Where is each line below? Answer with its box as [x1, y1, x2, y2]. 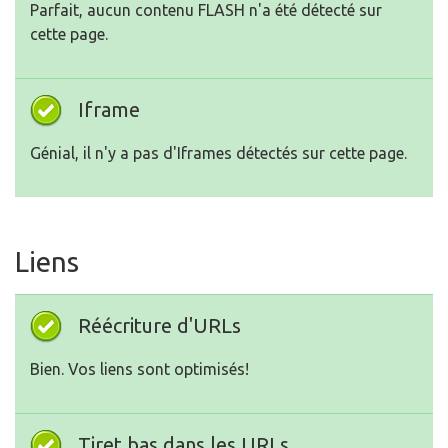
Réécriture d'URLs [78, 314, 241, 337]
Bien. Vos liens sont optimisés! [30, 360, 249, 378]
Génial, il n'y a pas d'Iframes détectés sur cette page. [30, 144, 407, 162]
